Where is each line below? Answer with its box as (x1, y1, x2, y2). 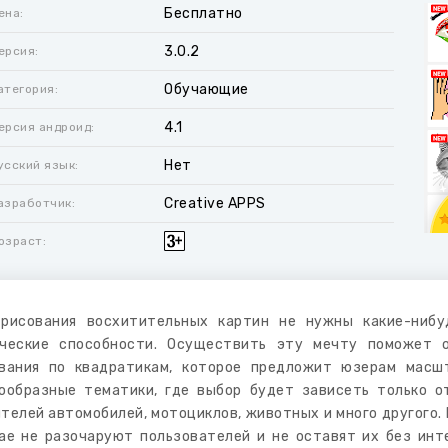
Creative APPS (164, 195, 266, 212)
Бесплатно (164, 5, 243, 22)
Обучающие (164, 81, 249, 98)
